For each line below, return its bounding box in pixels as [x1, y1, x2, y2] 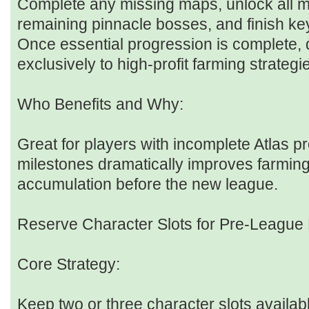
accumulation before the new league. [17, 175, 278, 194]
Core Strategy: [17, 255, 120, 274]
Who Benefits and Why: [17, 95, 183, 114]
